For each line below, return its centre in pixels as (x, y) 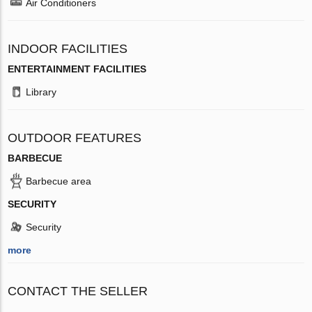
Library (41, 92)
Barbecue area (59, 181)
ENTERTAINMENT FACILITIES (77, 69)
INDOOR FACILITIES (68, 48)
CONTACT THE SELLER (78, 291)
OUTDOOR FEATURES (75, 138)
